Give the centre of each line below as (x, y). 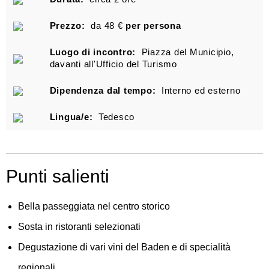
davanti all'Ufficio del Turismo (113, 64)
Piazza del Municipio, (186, 52)
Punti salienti (58, 176)
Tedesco (115, 117)
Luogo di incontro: (94, 52)
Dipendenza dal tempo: (104, 90)
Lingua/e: (73, 117)
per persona (153, 26)
